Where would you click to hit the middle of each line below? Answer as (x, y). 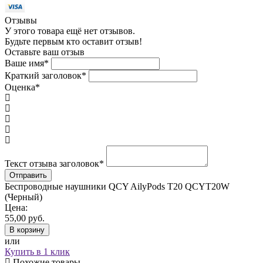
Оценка (20, 87)
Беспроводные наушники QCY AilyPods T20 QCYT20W (117, 186)
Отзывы (21, 20)
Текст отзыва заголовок (52, 163)
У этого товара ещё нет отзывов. (70, 31)
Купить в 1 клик (37, 251)
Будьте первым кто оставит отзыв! (73, 41)
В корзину (27, 230)
